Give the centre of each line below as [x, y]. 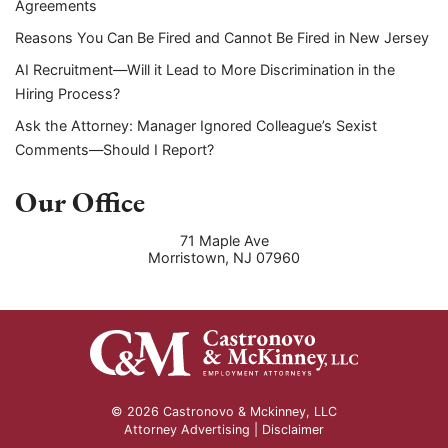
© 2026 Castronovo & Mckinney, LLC [223, 411]
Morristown [186, 258]
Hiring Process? [67, 93]
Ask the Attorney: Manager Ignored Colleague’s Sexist [196, 126]
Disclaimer [292, 429]
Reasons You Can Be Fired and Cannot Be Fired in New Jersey [222, 37]
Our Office [80, 201]
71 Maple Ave [224, 241]
